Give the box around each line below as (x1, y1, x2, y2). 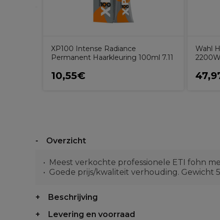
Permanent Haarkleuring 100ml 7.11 (51, 53, 173, 62)
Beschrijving (48, 192, 98, 202)
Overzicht (46, 136, 86, 145)
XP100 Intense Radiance (51, 44, 136, 53)
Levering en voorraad (48, 210, 135, 219)
